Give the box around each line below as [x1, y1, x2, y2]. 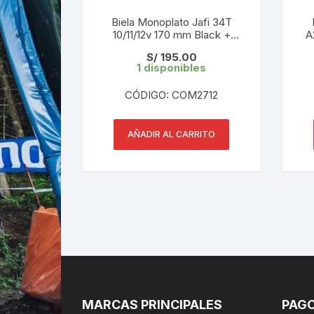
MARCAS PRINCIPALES [82, 296, 222, 312]
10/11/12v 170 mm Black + [112, 27, 231, 41]
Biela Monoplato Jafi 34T [111, 15, 232, 29]
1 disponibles [137, 60, 206, 74]
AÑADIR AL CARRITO [128, 128, 215, 139]
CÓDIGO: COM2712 [125, 88, 218, 102]
